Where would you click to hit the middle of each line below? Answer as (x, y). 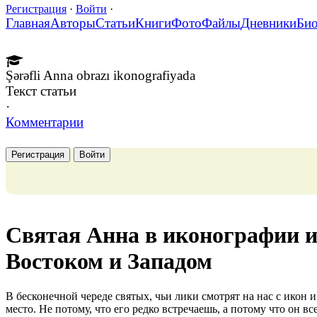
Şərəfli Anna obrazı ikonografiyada (100, 75)
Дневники (269, 23)
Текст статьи (41, 91)
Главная (28, 23)
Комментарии (45, 122)
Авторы (73, 23)
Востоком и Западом (109, 261)
